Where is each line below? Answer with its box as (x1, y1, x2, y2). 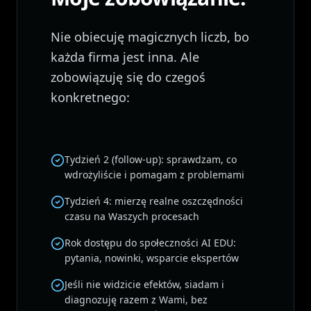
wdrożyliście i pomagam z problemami (65, 168, 244, 181)
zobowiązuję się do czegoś (51, 69, 205, 85)
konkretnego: (51, 89, 130, 106)
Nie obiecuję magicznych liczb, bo (51, 28, 249, 45)
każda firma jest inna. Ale (51, 49, 199, 65)
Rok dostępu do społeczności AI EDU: (65, 236, 236, 249)
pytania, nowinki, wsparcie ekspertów (65, 251, 239, 264)
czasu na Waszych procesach (65, 210, 199, 223)
